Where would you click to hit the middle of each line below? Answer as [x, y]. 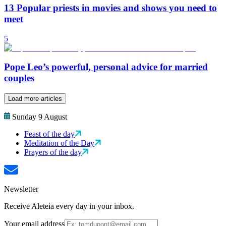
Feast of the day [49, 134]
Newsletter [21, 189]
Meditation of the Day [59, 143]
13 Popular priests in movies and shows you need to [110, 8]
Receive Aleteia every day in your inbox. [69, 206]
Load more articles [35, 99]
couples [19, 78]
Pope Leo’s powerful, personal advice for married [106, 67]
